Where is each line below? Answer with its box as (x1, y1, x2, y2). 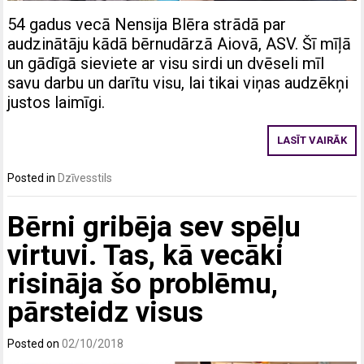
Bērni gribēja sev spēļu (7, 210, 301, 244)
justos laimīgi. (7, 93, 106, 113)
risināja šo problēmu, (7, 266, 279, 301)
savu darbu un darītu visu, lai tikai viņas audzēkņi (7, 73, 349, 93)
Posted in (7, 171, 58, 185)
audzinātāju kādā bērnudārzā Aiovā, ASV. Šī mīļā (7, 34, 352, 54)
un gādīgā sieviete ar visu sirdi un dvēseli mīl (7, 54, 325, 74)
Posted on (7, 336, 63, 350)
